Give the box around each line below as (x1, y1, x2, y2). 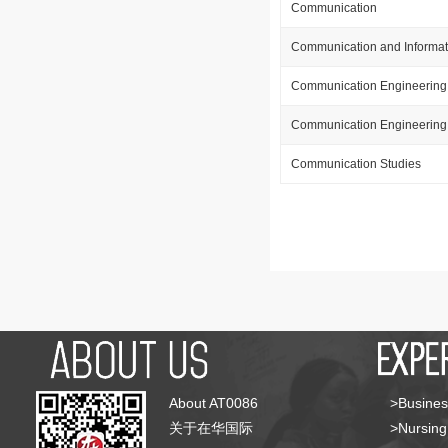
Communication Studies (291, 157, 421, 171)
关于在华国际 (168, 420, 253, 436)
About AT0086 (168, 395, 258, 411)
